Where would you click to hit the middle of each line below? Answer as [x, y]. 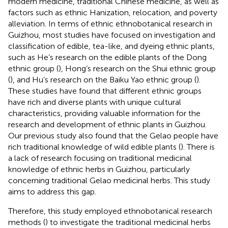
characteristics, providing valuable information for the [104, 113]
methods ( [27, 222]
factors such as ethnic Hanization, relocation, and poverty [113, 12]
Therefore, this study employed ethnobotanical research [110, 211]
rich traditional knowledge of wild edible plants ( [94, 147]
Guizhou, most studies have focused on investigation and [112, 35]
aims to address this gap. [52, 191]
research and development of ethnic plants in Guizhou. [107, 124]
